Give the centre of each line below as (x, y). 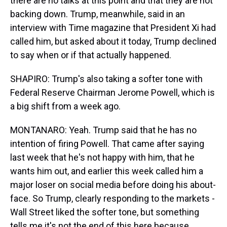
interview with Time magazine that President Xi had (113, 28)
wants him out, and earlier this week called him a (107, 171)
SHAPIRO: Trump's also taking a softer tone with (106, 79)
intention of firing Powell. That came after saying (107, 144)
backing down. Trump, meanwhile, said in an (98, 14)
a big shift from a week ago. (65, 106)
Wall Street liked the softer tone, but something (105, 212)
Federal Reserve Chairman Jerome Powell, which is (112, 92)
